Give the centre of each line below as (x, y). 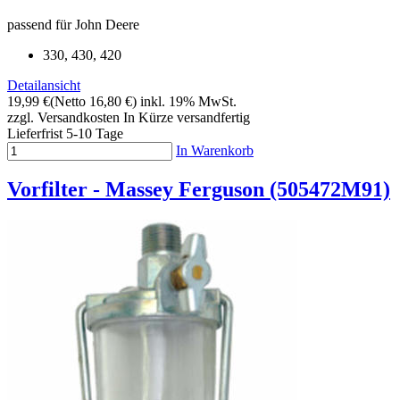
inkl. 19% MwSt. (188, 101)
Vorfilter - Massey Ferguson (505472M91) (199, 190)
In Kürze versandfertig (187, 117)
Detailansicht (44, 85)
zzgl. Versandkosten (63, 117)
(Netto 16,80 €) (93, 101)
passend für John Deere (73, 24)
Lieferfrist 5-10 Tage (65, 133)
